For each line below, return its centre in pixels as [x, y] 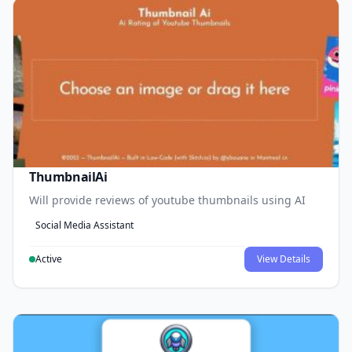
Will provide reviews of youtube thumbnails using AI [167, 200]
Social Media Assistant [84, 225]
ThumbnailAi [68, 177]
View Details [284, 259]
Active [49, 259]
